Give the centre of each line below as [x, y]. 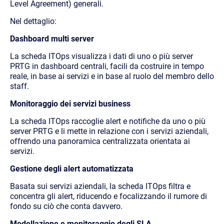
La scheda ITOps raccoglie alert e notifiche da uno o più [108, 121]
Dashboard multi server [52, 38]
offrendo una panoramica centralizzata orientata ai [100, 141]
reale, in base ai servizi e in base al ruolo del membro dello [112, 76]
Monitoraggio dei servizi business [70, 103]
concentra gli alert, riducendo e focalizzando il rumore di [108, 196]
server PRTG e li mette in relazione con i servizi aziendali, [109, 131]
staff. [19, 86]
